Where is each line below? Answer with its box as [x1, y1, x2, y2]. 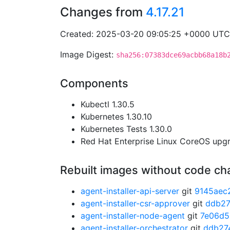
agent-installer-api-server [81, 186, 179, 196]
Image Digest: [60, 49, 116, 60]
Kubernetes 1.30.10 [81, 111, 152, 122]
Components [60, 76, 128, 90]
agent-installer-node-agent [81, 210, 185, 221]
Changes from [60, 5, 146, 20]
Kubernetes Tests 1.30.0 [81, 124, 172, 134]
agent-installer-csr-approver [81, 198, 190, 208]
